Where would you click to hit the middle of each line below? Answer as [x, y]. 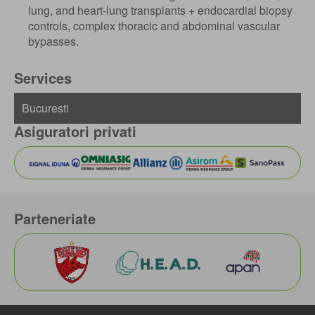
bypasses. [53, 41]
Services [43, 78]
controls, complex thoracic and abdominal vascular [154, 26]
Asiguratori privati [75, 131]
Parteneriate [55, 219]
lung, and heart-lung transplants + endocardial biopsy [160, 10]
